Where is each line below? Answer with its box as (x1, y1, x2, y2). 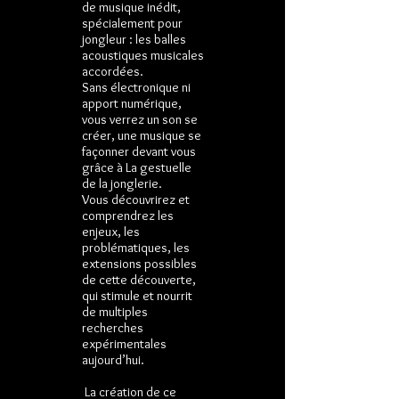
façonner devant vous (82, 143, 196, 159)
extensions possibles (82, 256, 197, 272)
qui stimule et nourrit (82, 288, 192, 304)
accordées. (82, 63, 143, 79)
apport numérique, (82, 95, 182, 111)
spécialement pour (82, 15, 183, 31)
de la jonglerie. (82, 175, 162, 191)
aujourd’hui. (82, 352, 144, 368)
